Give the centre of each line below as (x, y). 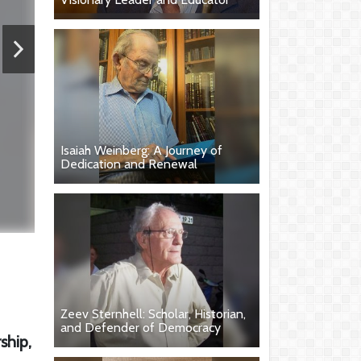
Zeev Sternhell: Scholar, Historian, (153, 313)
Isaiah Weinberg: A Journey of (141, 150)
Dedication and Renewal (129, 164)
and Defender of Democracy (141, 327)
